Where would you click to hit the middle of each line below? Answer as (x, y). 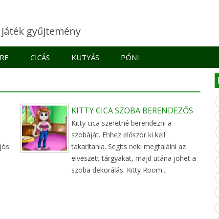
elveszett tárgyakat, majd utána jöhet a (134, 158)
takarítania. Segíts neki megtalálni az (129, 147)
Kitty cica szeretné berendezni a (122, 123)
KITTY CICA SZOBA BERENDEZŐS (132, 111)
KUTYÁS (85, 57)
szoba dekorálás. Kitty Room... (119, 170)
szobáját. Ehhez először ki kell (119, 135)
